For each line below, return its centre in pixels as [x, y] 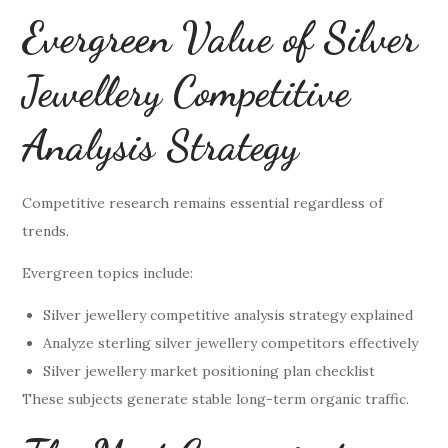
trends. [46, 230]
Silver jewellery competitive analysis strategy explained [228, 314]
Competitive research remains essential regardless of [203, 202]
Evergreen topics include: [108, 272]
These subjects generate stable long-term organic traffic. [216, 398]
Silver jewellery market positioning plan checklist [209, 370]
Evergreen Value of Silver [220, 37]
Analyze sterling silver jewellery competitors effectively [231, 342]
